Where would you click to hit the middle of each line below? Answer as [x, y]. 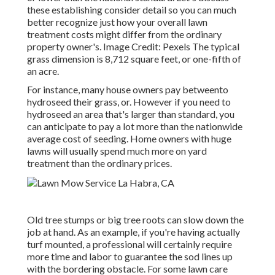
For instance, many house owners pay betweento [128, 90]
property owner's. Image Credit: [95, 47]
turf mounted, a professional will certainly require [130, 244]
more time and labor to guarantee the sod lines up [130, 257]
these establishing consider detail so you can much [132, 10]
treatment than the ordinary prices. [99, 163]
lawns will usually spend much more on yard [117, 151]
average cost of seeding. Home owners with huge [129, 139]
